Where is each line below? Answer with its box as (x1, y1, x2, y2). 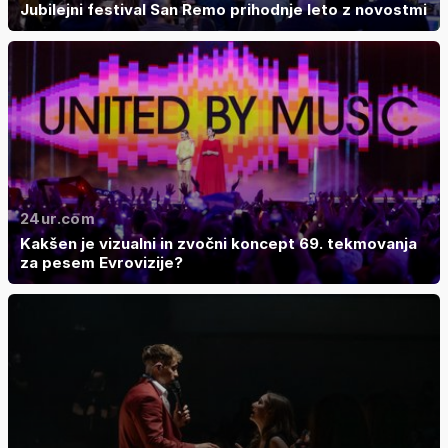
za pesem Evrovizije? (20, 252, 183, 272)
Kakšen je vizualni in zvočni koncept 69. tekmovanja (20, 233, 417, 253)
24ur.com (20, 208, 95, 228)
